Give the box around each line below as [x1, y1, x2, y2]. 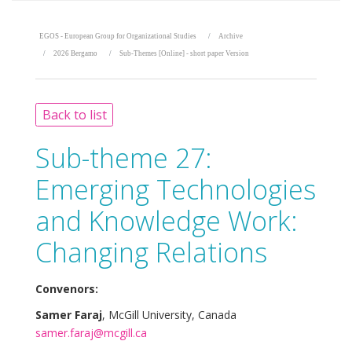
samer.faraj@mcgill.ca [35, 324, 147, 340]
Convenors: [35, 280, 98, 296]
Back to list [42, 105, 107, 123]
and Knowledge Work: [35, 202, 298, 239]
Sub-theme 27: [35, 139, 212, 176]
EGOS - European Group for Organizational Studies [39, 31, 196, 40]
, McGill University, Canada [102, 306, 236, 322]
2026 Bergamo [53, 49, 97, 57]
